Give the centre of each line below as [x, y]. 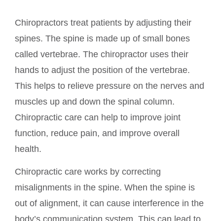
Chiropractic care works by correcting [88, 172]
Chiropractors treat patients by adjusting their [103, 22]
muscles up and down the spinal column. [95, 101]
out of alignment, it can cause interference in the [109, 203]
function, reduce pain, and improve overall [97, 133]
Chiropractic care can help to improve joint [98, 117]
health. [28, 149]
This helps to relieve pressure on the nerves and [110, 86]
